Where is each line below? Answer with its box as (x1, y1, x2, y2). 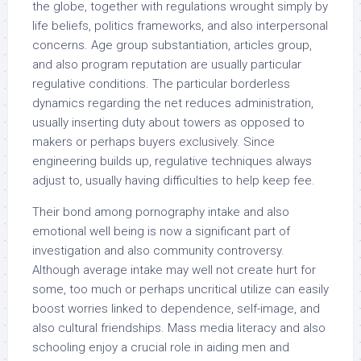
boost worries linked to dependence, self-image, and (32, 301, 320, 316)
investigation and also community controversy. (32, 243, 284, 258)
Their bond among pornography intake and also (32, 205, 289, 219)
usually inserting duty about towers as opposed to (32, 115, 305, 130)
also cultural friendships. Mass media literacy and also (32, 321, 326, 335)
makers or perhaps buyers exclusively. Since (32, 135, 275, 149)
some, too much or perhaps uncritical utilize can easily (32, 282, 329, 297)
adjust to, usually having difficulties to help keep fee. (32, 173, 315, 188)
